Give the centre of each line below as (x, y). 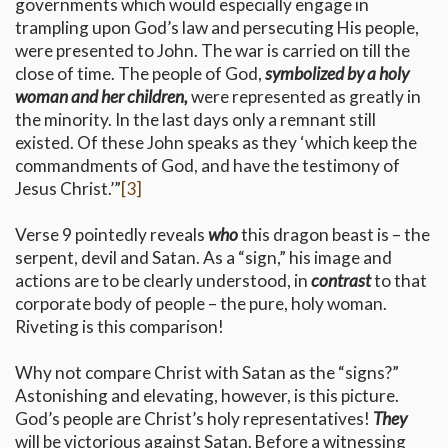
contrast (341, 281)
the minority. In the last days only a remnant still (195, 120)
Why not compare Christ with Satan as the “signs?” (207, 373)
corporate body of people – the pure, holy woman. (201, 304)
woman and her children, (101, 97)
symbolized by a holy (337, 74)
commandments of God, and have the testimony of (207, 166)
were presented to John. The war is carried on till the (212, 51)
